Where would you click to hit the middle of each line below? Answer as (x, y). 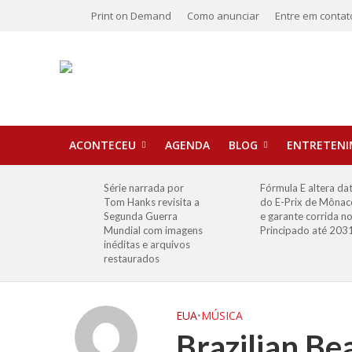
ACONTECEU (102, 145)
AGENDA (187, 145)
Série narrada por (144, 188)
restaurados (132, 258)
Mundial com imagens (154, 230)
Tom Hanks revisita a (152, 202)
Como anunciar (223, 16)
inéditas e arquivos (147, 244)
